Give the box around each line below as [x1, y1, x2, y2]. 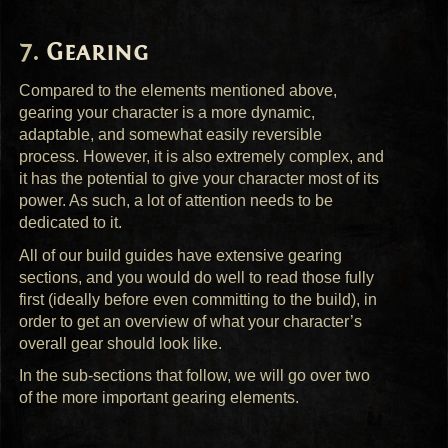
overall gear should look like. [19, 334, 223, 352]
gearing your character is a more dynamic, [19, 104, 316, 122]
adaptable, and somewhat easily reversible [19, 126, 323, 144]
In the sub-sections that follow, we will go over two [19, 367, 371, 385]
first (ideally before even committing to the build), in [19, 290, 378, 308]
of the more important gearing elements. [19, 389, 300, 407]
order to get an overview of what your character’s [19, 312, 363, 330]
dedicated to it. [19, 214, 123, 232]
